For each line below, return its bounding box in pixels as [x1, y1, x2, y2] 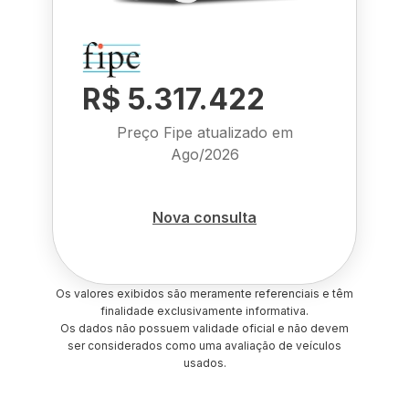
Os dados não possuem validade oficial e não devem [60, 321, 349, 335]
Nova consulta [152, 207, 257, 226]
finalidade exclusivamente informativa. [100, 304, 309, 318]
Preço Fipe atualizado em [116, 123, 293, 142]
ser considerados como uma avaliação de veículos [68, 339, 341, 352]
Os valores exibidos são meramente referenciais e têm [56, 287, 353, 300]
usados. [183, 356, 226, 370]
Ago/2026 [170, 145, 239, 163]
